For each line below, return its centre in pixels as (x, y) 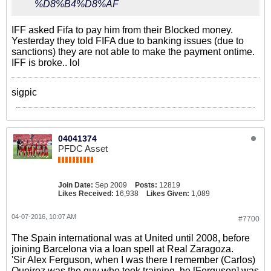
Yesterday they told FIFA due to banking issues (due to (128, 41)
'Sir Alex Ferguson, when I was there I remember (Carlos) (133, 260)
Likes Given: (168, 194)
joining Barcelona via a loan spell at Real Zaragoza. (122, 249)
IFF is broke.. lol (46, 63)
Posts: (146, 185)
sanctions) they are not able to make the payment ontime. (133, 52)
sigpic (24, 92)
